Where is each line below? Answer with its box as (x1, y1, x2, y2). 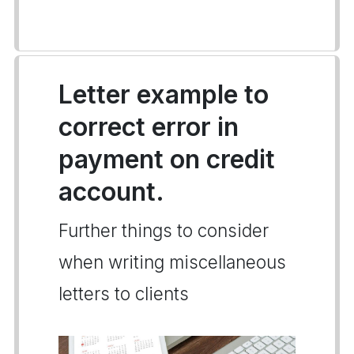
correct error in (58, 111, 239, 142)
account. (58, 176, 164, 207)
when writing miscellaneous (58, 251, 286, 273)
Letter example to (58, 79, 269, 110)
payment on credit (58, 144, 275, 175)
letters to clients (58, 283, 189, 304)
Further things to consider (58, 220, 269, 241)
